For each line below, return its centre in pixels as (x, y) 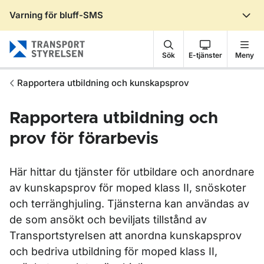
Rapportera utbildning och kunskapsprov (103, 83)
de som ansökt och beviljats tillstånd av (108, 220)
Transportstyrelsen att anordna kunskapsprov (126, 235)
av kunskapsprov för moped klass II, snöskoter (128, 188)
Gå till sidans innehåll (72, 25)
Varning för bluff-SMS (56, 15)
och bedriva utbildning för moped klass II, (113, 251)
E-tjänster (205, 55)
